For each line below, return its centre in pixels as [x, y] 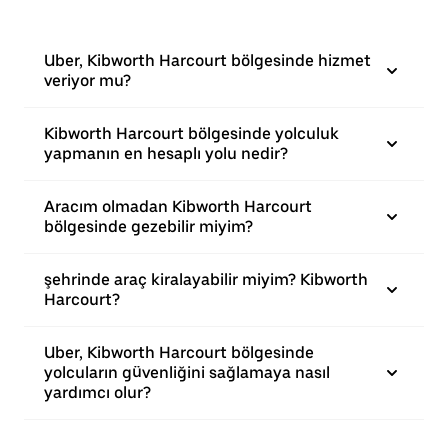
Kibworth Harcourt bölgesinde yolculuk [191, 133]
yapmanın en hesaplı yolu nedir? [166, 153]
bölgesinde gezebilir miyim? [148, 226]
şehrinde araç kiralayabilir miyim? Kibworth [206, 279]
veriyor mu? [87, 80]
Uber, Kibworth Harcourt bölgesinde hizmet [207, 60]
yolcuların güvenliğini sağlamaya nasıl [187, 372]
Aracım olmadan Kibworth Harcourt [178, 206]
